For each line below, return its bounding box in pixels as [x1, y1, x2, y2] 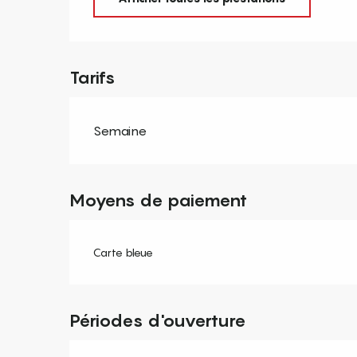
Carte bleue [93, 245, 154, 259]
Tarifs [69, 66, 116, 88]
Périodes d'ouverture [69, 309, 247, 331]
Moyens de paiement [69, 189, 248, 210]
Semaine [93, 122, 147, 139]
